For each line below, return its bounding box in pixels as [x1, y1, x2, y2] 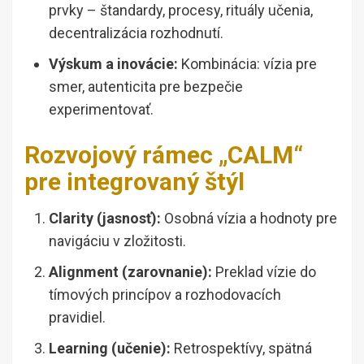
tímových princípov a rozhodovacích [49, 286, 281, 304]
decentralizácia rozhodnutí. [49, 24, 223, 42]
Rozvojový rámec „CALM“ [24, 141, 303, 170]
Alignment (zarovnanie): [49, 263, 212, 281]
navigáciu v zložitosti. [49, 232, 186, 250]
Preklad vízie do [212, 263, 316, 281]
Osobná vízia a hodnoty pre [161, 210, 337, 227]
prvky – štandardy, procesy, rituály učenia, [49, 2, 313, 19]
